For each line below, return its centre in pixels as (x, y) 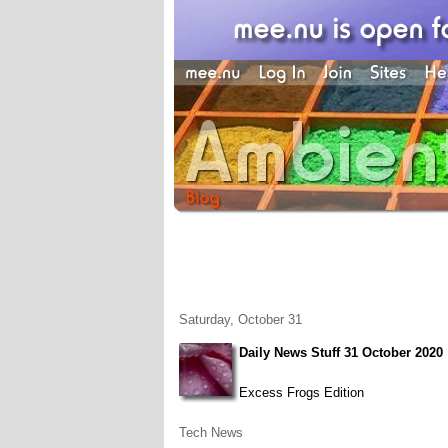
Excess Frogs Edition (301, 392)
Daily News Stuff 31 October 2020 (340, 352)
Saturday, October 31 (240, 319)
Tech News (210, 432)
